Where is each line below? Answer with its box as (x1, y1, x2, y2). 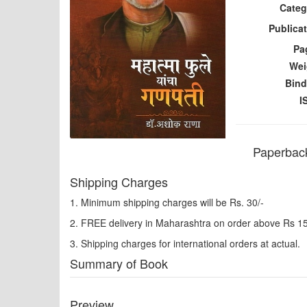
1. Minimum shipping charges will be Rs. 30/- (70, 195, 264, 209)
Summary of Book (70, 254, 168, 272)
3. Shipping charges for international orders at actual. (70, 236, 300, 250)
